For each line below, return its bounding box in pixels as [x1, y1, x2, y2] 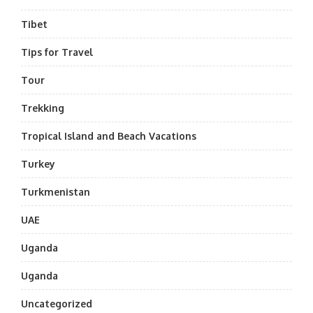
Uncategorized [21, 298, 92, 310]
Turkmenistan [21, 186, 90, 198]
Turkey [21, 158, 55, 170]
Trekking [21, 102, 64, 114]
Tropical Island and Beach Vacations [21, 130, 196, 142]
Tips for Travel [21, 46, 93, 58]
